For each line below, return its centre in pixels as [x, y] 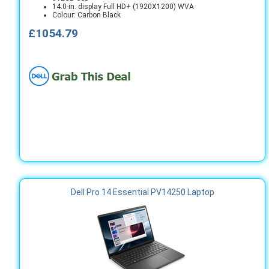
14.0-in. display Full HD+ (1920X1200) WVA [123, 7]
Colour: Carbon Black [86, 15]
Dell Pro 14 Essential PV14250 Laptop [142, 192]
